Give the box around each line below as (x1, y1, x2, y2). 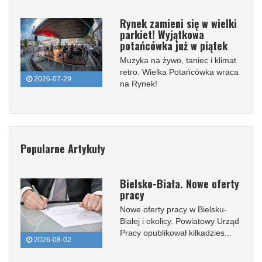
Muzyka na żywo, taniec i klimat (120, 55, 236, 65)
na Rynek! (120, 78, 157, 88)
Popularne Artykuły (20, 141, 105, 157)
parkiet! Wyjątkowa (120, 26, 204, 42)
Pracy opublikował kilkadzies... (120, 228, 232, 238)
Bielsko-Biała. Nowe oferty (120, 176, 239, 192)
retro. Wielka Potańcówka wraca (120, 67, 239, 77)
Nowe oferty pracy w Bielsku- (120, 205, 227, 215)
